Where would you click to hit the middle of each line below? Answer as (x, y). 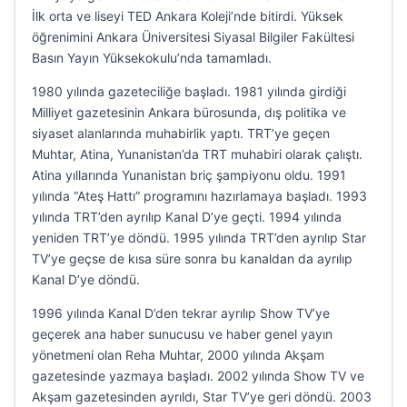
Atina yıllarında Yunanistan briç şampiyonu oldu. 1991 (189, 175)
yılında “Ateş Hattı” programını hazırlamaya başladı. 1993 (199, 196)
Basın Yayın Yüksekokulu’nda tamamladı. (152, 58)
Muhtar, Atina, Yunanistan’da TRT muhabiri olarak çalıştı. (197, 154)
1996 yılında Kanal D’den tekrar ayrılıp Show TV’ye (181, 313)
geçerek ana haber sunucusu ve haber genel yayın (182, 334)
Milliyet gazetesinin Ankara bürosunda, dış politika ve (189, 112)
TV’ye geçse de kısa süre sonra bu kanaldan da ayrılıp (192, 258)
